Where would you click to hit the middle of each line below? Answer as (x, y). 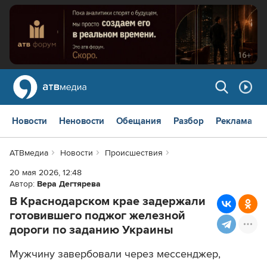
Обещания (139, 121)
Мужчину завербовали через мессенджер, (115, 254)
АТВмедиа (29, 153)
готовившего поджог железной (97, 216)
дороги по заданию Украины (91, 230)
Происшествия (133, 153)
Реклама (234, 121)
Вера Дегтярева (69, 184)
